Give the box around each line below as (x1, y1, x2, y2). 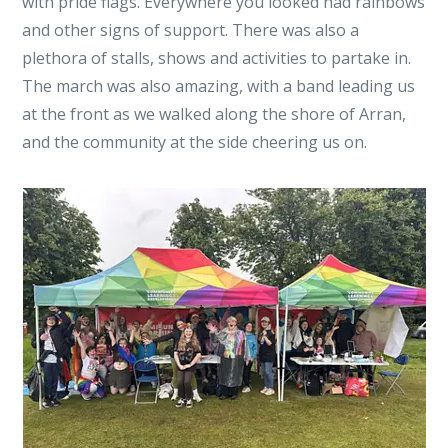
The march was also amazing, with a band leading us (22, 75, 416, 97)
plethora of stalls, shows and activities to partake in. (22, 47, 412, 69)
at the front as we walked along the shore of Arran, (22, 103, 407, 125)
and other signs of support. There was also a (22, 19, 360, 41)
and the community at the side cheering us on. (22, 131, 372, 153)
